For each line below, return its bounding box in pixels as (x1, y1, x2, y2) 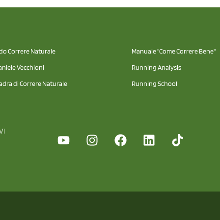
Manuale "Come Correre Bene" (131, 47, 216, 55)
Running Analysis (131, 63, 181, 71)
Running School (131, 79, 177, 87)
